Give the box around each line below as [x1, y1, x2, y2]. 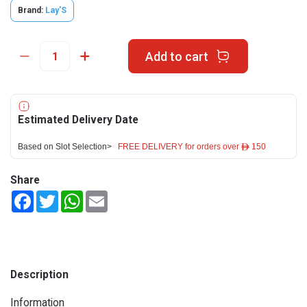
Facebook [34, 191, 75, 201]
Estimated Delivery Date [18, 113, 138, 126]
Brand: [18, 5, 43, 15]
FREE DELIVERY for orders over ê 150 [118, 143, 266, 151]
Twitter [58, 191, 90, 201]
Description [10, 268, 69, 281]
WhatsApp [83, 191, 128, 201]
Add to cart [145, 49, 208, 64]
